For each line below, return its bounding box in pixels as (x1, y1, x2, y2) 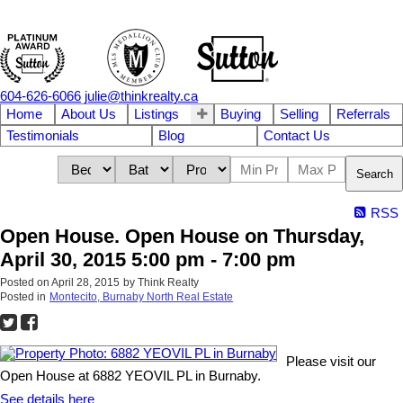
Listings (134, 107, 180, 121)
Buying (220, 107, 262, 121)
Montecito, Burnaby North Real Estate (49, 291, 233, 304)
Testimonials (6, 129, 79, 143)
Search (356, 166, 393, 181)
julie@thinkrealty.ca (85, 89, 198, 103)
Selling (279, 107, 318, 121)
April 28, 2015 (51, 276, 120, 290)
